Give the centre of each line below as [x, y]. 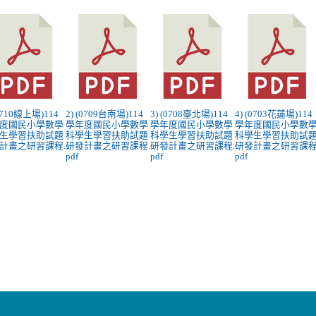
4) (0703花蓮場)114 [274, 114]
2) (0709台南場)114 [105, 114]
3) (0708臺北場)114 [189, 114]
